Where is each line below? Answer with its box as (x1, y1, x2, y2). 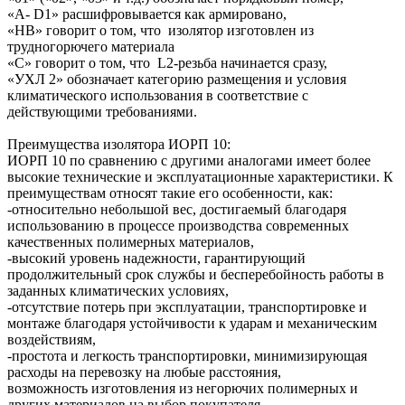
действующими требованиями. (7, 104, 197, 119)
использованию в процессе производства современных (7, 218, 349, 233)
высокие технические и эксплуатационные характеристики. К (7, 169, 393, 184)
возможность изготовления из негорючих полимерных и (7, 381, 358, 396)
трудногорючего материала (7, 39, 174, 54)
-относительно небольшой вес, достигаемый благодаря (7, 202, 346, 217)
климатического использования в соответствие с (7, 88, 308, 103)
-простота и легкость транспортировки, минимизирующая (7, 348, 367, 363)
